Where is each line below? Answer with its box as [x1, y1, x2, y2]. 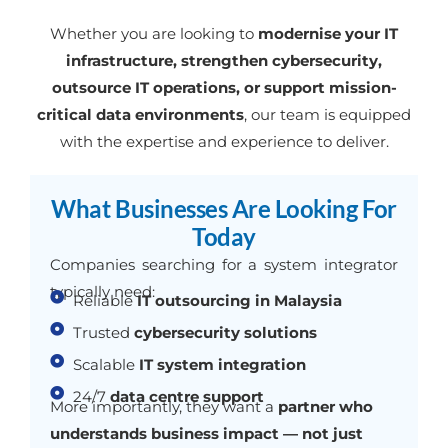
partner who [278, 396, 373, 416]
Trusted [72, 322, 134, 342]
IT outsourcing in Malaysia [136, 290, 342, 310]
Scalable [72, 354, 139, 374]
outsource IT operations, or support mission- [51, 77, 397, 97]
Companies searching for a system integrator [50, 254, 398, 274]
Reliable [72, 290, 137, 310]
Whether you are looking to [50, 23, 258, 43]
